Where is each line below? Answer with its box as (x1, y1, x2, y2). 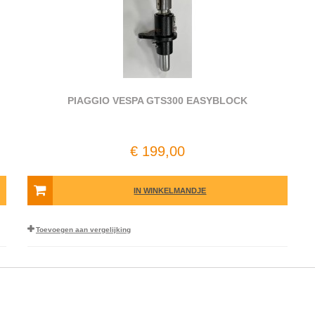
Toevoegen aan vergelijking (35, 226, 131, 233)
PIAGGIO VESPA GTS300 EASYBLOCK (67, 95, 247, 106)
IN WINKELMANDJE (134, 186, 207, 195)
